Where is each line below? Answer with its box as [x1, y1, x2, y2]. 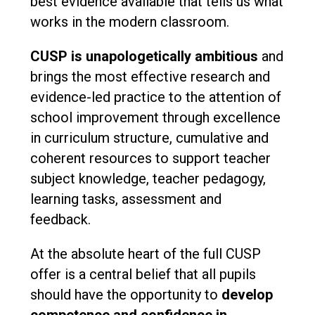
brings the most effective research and [30, 68, 270, 86]
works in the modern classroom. [30, 13, 233, 31]
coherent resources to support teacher [30, 150, 271, 167]
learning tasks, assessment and [30, 191, 221, 208]
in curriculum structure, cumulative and [30, 129, 269, 147]
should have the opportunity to [30, 286, 221, 304]
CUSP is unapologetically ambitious [30, 48, 258, 65]
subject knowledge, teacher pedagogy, [30, 170, 266, 188]
